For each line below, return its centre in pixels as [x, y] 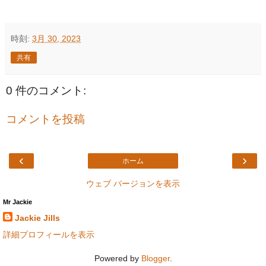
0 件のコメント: [46, 91]
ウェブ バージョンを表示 [133, 184]
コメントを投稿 [45, 119]
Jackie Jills [37, 218]
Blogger [155, 258]
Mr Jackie [18, 202]
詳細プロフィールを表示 [49, 234]
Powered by [118, 258]
